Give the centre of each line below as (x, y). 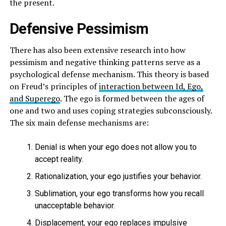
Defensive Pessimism (79, 29)
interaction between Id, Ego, (151, 86)
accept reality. (59, 159)
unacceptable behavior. (75, 205)
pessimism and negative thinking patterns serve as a (105, 62)
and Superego (35, 98)
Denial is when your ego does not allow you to (116, 147)
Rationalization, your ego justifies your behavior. (118, 176)
